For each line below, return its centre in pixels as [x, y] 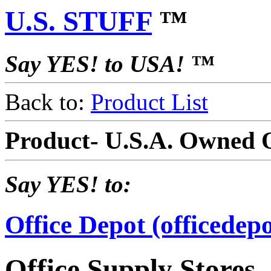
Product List [149, 102]
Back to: [48, 102]
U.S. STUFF [78, 21]
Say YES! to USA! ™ [109, 64]
